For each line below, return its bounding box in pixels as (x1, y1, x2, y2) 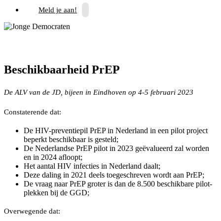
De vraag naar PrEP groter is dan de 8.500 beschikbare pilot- (24, 179, 212, 188)
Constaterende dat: (4, 108, 61, 116)
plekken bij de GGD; (24, 188, 89, 197)
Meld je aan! (38, 6, 77, 14)
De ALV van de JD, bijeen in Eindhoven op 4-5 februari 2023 (4, 88, 193, 96)
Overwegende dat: (4, 207, 60, 215)
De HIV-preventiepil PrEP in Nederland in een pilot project (24, 126, 208, 135)
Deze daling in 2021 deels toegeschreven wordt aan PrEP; (24, 170, 204, 179)
